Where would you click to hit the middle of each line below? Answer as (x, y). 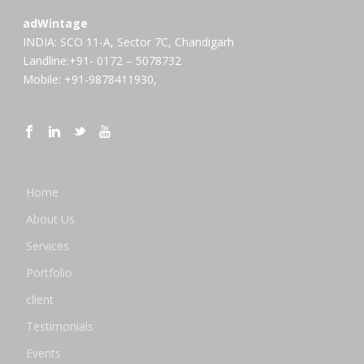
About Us (51, 219)
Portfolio (50, 273)
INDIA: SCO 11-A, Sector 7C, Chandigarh (129, 42)
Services (48, 246)
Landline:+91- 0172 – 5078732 (102, 61)
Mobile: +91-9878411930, (90, 80)
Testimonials (60, 327)
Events (44, 353)
